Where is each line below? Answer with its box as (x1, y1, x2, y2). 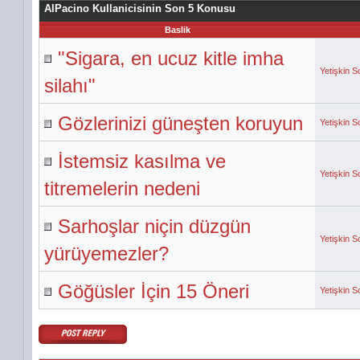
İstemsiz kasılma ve (58, 150, 226, 172)
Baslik (164, 25, 190, 35)
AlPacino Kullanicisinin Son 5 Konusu (44, 2, 235, 14)
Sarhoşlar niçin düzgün (58, 215, 251, 237)
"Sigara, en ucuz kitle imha (58, 47, 284, 69)
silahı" (44, 75, 96, 96)
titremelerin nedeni (44, 178, 200, 199)
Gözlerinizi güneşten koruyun (58, 112, 303, 134)
